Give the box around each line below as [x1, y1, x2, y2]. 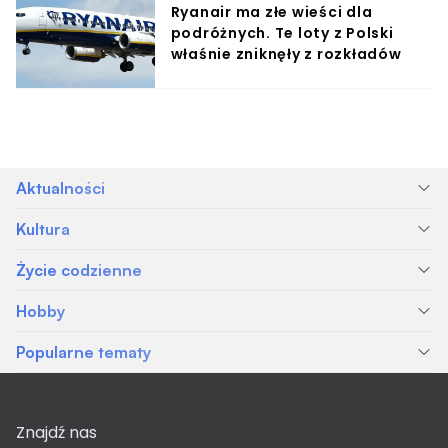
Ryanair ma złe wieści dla [170, 2, 373, 23]
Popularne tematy [16, 341, 151, 362]
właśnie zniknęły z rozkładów [170, 44, 402, 65]
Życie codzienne [16, 259, 142, 280]
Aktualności [16, 177, 105, 198]
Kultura [16, 218, 70, 239]
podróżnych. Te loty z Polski [170, 23, 394, 44]
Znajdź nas [16, 420, 97, 444]
